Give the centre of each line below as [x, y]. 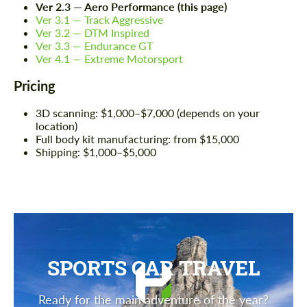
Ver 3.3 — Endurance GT [94, 46]
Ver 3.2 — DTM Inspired [93, 33]
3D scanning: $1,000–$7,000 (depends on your [148, 113]
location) [57, 126]
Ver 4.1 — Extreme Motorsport [109, 59]
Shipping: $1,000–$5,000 [96, 152]
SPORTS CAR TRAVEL [153, 268]
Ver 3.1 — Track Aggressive [99, 20]
